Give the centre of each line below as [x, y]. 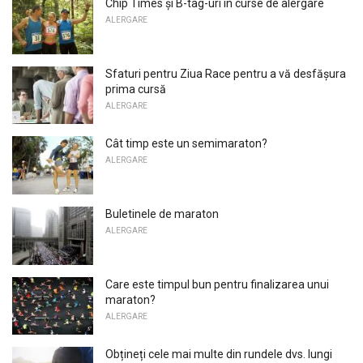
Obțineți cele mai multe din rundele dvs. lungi [219, 354]
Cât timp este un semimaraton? [186, 144]
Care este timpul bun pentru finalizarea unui [217, 284]
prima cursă [136, 89]
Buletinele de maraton [162, 214]
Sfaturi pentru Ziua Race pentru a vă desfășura [226, 73]
